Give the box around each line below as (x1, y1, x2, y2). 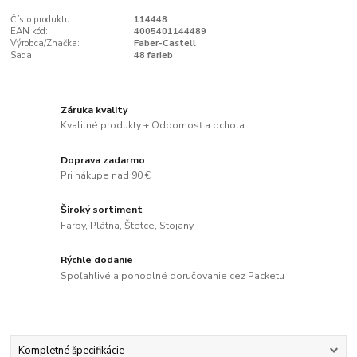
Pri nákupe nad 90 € (61, 169, 151, 182)
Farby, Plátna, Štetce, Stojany (61, 219, 194, 233)
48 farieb (133, 49, 173, 62)
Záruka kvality (61, 103, 128, 116)
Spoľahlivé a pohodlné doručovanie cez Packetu (61, 269, 285, 282)
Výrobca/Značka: (10, 37, 80, 50)
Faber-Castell (133, 37, 196, 50)
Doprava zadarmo (61, 153, 146, 167)
